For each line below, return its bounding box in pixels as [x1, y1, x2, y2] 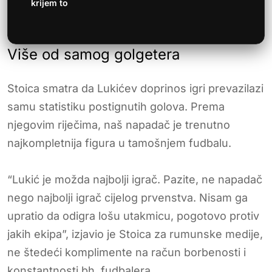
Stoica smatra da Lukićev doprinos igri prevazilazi [7, 81, 263, 95]
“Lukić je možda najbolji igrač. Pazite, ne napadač [7, 172, 262, 186]
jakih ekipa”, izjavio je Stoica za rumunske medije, [7, 227, 263, 240]
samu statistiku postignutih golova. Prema [7, 100, 225, 113]
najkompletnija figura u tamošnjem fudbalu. [7, 136, 231, 149]
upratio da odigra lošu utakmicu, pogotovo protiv [7, 209, 259, 222]
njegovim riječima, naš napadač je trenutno [7, 118, 230, 131]
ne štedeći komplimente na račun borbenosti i [7, 245, 246, 259]
